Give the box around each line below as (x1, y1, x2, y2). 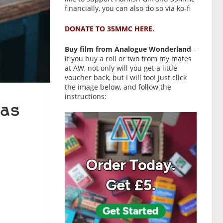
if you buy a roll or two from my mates (64, 54, 192, 63)
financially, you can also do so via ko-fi (64, 3, 191, 13)
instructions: (64, 92, 107, 101)
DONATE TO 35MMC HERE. (64, 24, 154, 33)
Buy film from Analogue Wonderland (64, 44, 191, 54)
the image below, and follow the (64, 82, 171, 92)
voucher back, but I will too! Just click (64, 73, 187, 82)
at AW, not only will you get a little (64, 63, 177, 73)
